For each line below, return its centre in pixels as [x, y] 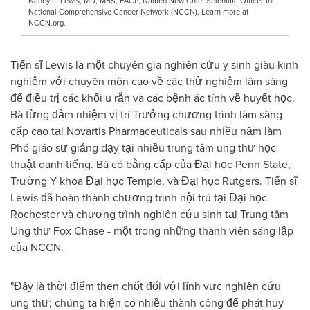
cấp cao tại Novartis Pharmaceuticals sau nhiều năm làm [146, 131]
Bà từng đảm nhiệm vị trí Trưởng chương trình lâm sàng [146, 114]
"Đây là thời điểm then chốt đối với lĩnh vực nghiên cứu [146, 286]
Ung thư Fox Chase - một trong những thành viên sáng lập [152, 230]
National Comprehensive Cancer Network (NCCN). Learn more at [138, 11]
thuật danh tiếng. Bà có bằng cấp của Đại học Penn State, [151, 164]
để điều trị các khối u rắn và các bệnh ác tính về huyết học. [153, 98]
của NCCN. [37, 247]
